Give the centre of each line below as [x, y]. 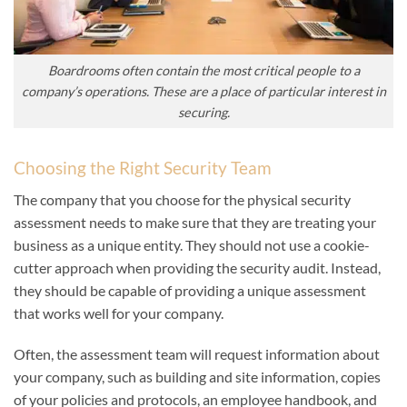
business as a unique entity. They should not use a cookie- [192, 244]
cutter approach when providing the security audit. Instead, [197, 267]
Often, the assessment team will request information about [197, 354]
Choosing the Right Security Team [143, 167]
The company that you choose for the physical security [182, 199]
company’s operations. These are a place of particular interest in [203, 92]
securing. [203, 113]
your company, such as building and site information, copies [197, 377]
